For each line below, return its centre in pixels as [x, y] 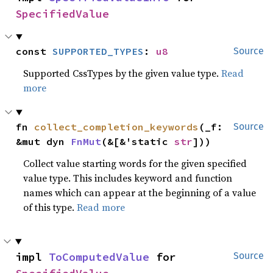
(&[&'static [138, 141]
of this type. [50, 207]
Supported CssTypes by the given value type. [122, 73]
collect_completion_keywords [117, 127]
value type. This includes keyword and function [128, 178]
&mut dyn [44, 141]
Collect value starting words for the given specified [135, 163]
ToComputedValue [99, 257]
